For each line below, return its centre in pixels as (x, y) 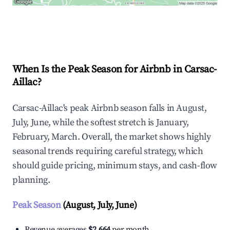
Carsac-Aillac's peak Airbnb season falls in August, (110, 108)
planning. (31, 180)
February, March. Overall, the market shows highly (112, 137)
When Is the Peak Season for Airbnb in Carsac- (115, 70)
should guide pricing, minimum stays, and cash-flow (115, 166)
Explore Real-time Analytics (82, 27)
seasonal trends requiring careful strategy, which (108, 151)
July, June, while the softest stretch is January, (101, 123)
